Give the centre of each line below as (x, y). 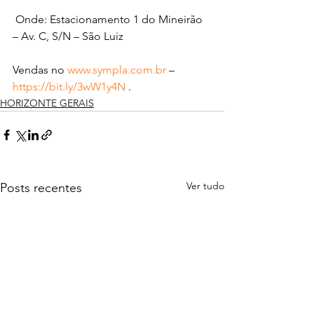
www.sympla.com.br (117, 70)
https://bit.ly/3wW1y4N (69, 87)
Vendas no (40, 70)
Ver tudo (205, 186)
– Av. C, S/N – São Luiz (68, 36)
